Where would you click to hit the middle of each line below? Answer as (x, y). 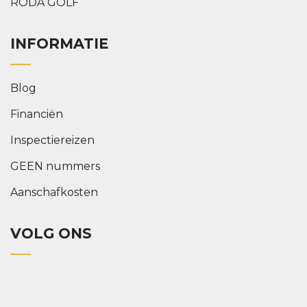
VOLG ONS (51, 233)
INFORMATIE (59, 43)
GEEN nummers (55, 166)
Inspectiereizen (52, 140)
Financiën (37, 114)
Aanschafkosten (54, 192)
